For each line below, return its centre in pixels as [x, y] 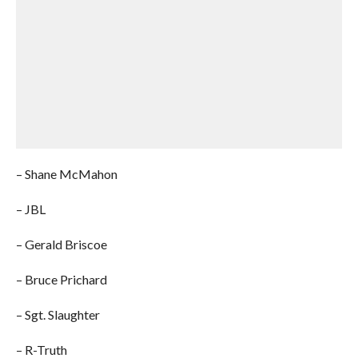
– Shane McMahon [66, 174]
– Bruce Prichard [61, 280]
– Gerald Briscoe [61, 245]
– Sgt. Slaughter [58, 315]
